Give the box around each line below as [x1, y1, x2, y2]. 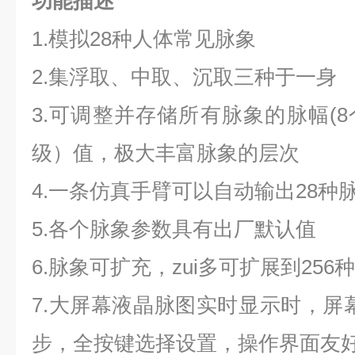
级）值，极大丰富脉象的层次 [32, 141, 300, 165]
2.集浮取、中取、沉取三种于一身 [32, 65, 337, 89]
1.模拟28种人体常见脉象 [32, 27, 256, 51]
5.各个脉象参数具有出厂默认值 [32, 217, 316, 241]
